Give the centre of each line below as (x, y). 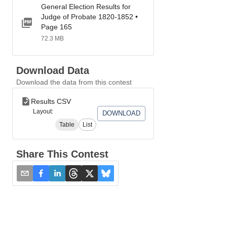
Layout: (43, 111)
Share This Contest (62, 154)
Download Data (53, 70)
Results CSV (51, 101)
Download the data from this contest (74, 82)
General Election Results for (86, 7)
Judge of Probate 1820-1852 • (89, 17)
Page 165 (56, 27)
